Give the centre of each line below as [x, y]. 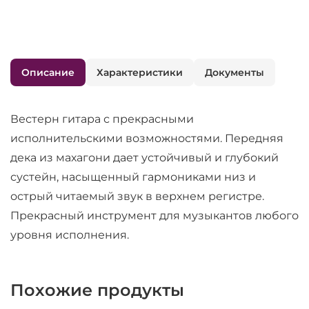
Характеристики [140, 72]
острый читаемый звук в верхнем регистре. [137, 196]
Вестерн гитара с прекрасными [102, 119]
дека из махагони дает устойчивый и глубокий [144, 158]
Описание [48, 72]
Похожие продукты [97, 290]
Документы [235, 72]
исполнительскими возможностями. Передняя [147, 138]
